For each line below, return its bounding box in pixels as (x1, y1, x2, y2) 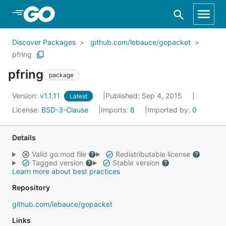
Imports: (101, 105, 130, 114)
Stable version (110, 158, 161, 167)
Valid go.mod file (29, 150, 88, 158)
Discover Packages (12, 38, 76, 46)
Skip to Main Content (20, 9, 102, 19)
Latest (70, 92, 87, 100)
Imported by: (147, 105, 192, 114)
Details (12, 133, 36, 142)
